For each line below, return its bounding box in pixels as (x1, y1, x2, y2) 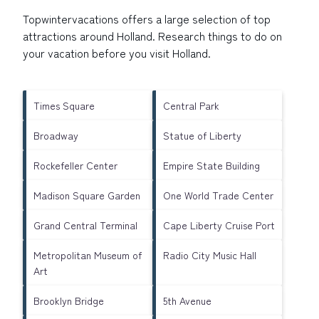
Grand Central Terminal (33, 217, 137, 232)
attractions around (23, 26, 117, 44)
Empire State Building (163, 157, 260, 172)
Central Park (163, 98, 219, 113)
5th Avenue (163, 293, 211, 308)
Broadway (33, 127, 78, 142)
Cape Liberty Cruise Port (163, 217, 275, 232)
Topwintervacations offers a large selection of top (23, 9, 271, 27)
